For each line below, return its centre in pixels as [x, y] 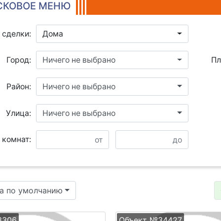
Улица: [18, 113]
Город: [18, 60]
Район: [18, 86]
